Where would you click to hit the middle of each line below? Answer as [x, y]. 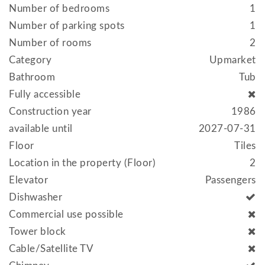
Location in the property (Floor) [83, 163]
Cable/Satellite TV [51, 248]
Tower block [38, 231]
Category [30, 60]
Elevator [29, 180]
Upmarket [232, 60]
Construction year [50, 111]
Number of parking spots [67, 25]
